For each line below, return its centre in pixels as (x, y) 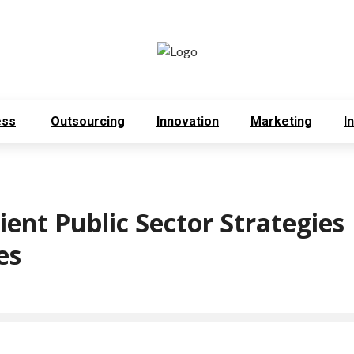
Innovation (188, 121)
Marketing (281, 121)
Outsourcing (88, 121)
